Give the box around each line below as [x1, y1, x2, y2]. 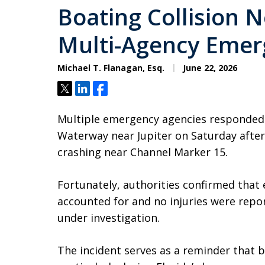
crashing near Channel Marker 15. [57, 145, 228, 159]
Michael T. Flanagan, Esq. [57, 62, 164, 73]
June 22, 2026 [180, 62, 237, 73]
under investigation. [57, 211, 160, 225]
